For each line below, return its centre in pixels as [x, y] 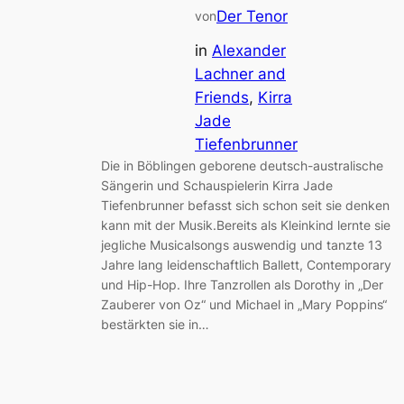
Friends [222, 98]
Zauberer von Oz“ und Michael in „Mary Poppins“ [244, 305]
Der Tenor [252, 16]
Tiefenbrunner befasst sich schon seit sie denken [245, 206]
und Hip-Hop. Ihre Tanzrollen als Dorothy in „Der [242, 285]
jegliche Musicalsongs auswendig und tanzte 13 [242, 245]
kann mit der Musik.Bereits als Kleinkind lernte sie [246, 225]
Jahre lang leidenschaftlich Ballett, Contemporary [246, 265]
